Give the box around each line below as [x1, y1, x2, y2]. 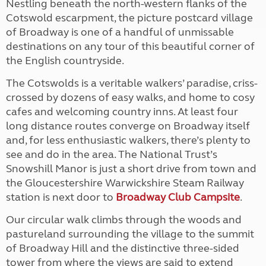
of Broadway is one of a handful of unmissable [6, 26, 234, 39]
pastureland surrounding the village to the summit [6, 227, 254, 240]
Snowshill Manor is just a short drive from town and [6, 162, 256, 175]
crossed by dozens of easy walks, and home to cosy [6, 91, 255, 104]
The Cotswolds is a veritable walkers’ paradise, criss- [6, 77, 258, 90]
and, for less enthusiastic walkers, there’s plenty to [6, 134, 251, 147]
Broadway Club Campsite [116, 191, 240, 204]
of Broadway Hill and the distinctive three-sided [6, 242, 239, 255]
